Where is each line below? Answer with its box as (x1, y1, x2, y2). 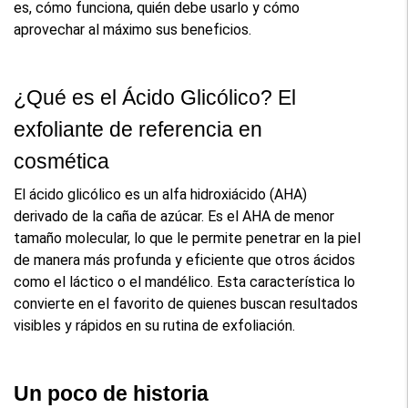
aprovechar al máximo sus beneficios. (14, 20, 252, 38)
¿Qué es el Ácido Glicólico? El (14, 85, 297, 109)
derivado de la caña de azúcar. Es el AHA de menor (14, 207, 335, 225)
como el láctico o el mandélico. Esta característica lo (14, 272, 356, 291)
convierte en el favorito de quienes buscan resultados (14, 294, 359, 312)
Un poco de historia (14, 381, 209, 405)
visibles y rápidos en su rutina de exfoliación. (14, 316, 296, 334)
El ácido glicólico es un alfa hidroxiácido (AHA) (14, 185, 308, 203)
